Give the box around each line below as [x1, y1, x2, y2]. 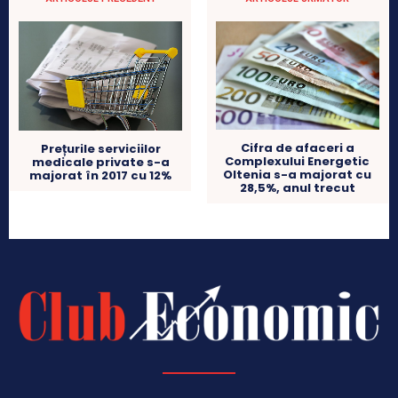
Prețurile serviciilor [40, 139, 161, 157]
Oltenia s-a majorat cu [223, 166, 372, 184]
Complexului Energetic [225, 153, 370, 171]
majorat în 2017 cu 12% [29, 166, 172, 184]
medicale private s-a [31, 153, 170, 171]
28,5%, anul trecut [239, 179, 355, 197]
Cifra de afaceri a [240, 139, 354, 157]
